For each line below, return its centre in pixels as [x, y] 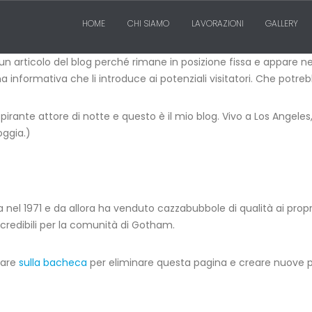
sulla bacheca [53, 263]
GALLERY [282, 23]
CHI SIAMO [148, 23]
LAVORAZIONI [217, 23]
